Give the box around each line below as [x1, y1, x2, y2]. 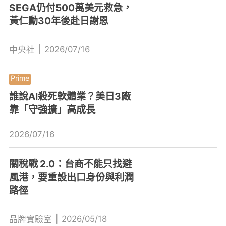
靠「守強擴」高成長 [9, 103, 95, 116]
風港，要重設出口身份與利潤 [9, 171, 134, 183]
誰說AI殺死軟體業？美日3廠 [9, 90, 131, 103]
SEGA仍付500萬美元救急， [9, 2, 132, 14]
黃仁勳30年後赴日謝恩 [9, 15, 108, 27]
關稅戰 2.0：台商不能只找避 [9, 157, 132, 170]
